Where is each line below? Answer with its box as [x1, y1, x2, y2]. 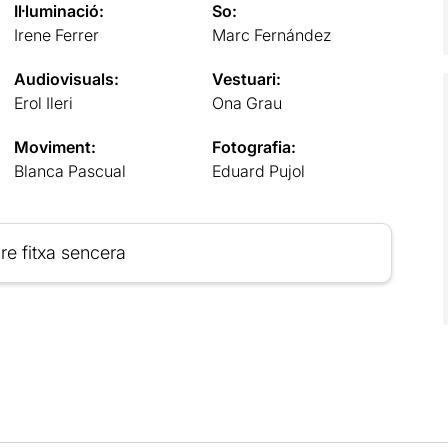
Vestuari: [212, 68, 282, 89]
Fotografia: [212, 136, 297, 157]
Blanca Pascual [13, 160, 126, 181]
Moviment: [13, 136, 96, 157]
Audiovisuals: [13, 68, 119, 89]
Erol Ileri [13, 92, 73, 113]
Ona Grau [212, 92, 283, 113]
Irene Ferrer [13, 24, 99, 45]
